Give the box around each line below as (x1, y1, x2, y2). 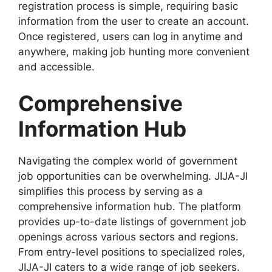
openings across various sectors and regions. (18, 230, 239, 243)
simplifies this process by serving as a (18, 185, 203, 197)
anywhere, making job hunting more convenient (18, 46, 250, 58)
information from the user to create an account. (18, 15, 249, 27)
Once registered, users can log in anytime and (18, 30, 243, 42)
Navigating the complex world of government (18, 154, 237, 167)
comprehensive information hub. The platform (18, 200, 241, 212)
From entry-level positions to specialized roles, (18, 245, 245, 258)
